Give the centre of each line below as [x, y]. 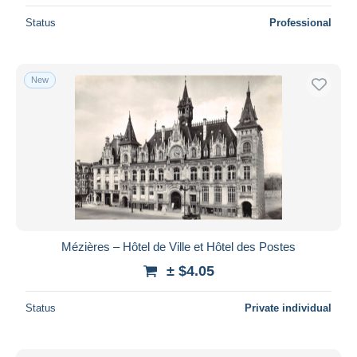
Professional [300, 22]
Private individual [288, 308]
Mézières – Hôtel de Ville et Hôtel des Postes [178, 246]
